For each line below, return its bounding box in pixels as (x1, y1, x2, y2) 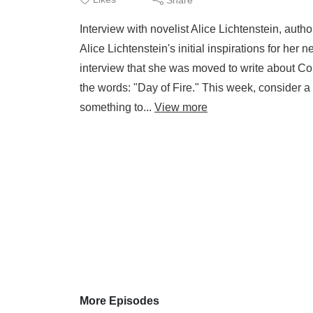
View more (154, 101, 208, 113)
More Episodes (80, 295, 159, 307)
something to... (80, 101, 154, 113)
